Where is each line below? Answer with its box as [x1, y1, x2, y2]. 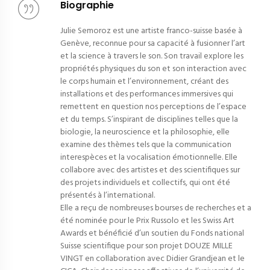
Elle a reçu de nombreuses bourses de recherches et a [60, 201, 251, 216]
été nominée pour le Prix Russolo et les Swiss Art [60, 214, 234, 228]
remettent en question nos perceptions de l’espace [60, 100, 246, 115]
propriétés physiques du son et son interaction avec [60, 62, 246, 77]
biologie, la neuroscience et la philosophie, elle [60, 125, 230, 140]
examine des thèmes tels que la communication [60, 138, 231, 152]
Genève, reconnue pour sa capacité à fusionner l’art [60, 37, 245, 51]
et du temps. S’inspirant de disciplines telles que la [60, 113, 238, 127]
